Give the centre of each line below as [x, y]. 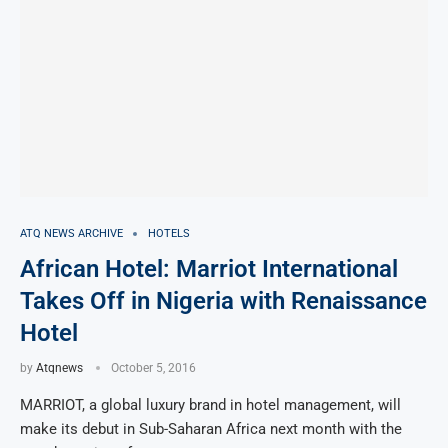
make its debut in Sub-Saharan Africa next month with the [211, 429]
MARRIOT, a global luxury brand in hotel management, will [210, 405]
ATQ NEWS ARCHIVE [71, 234]
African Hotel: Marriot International [209, 269]
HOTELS [169, 234]
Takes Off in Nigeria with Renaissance [223, 301]
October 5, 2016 [153, 368]
